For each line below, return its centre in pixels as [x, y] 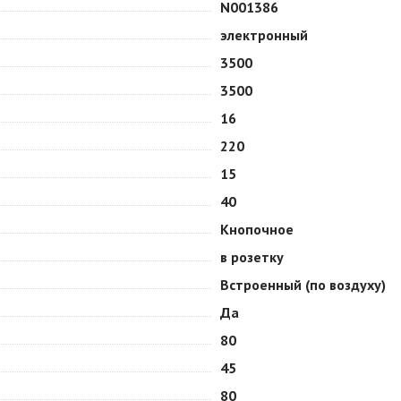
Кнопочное [257, 229]
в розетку [252, 257]
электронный [264, 35]
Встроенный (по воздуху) [303, 285]
